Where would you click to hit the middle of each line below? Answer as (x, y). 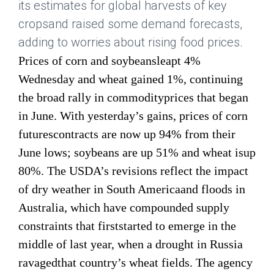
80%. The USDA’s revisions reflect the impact (133, 170)
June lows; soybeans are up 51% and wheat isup (137, 152)
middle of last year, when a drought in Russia (131, 244)
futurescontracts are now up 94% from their (127, 134)
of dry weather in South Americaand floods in (132, 189)
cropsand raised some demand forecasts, (130, 24)
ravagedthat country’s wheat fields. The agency (135, 262)
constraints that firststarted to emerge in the (127, 225)
